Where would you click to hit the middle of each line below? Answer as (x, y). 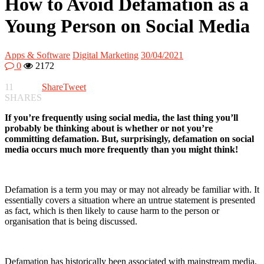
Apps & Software (37, 55)
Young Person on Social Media (127, 26)
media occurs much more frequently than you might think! (121, 149)
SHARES (23, 97)
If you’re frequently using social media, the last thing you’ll (121, 117)
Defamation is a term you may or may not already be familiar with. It (132, 189)
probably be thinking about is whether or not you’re (109, 128)
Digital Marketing (105, 55)
